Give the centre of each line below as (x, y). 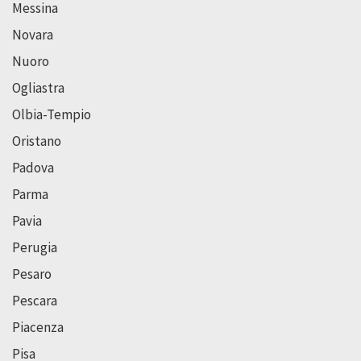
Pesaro (32, 274)
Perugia (35, 248)
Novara (33, 35)
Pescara (35, 301)
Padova (33, 168)
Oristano (37, 141)
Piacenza (38, 328)
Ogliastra (38, 88)
